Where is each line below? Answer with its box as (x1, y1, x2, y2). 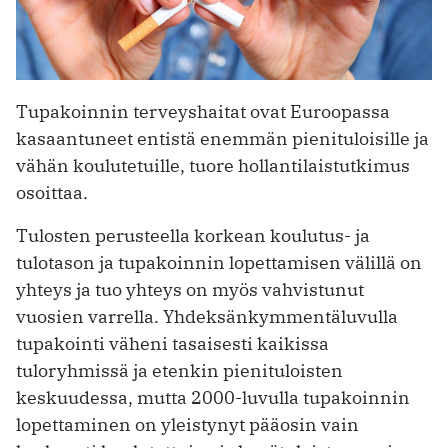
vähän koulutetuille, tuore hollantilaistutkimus (16, 154, 410, 178)
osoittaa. (16, 181, 88, 205)
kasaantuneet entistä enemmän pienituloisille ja (16, 127, 429, 151)
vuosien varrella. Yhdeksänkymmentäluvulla (16, 305, 398, 329)
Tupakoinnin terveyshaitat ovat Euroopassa (16, 100, 390, 124)
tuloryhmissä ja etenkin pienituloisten (16, 359, 343, 383)
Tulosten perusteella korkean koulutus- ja (16, 224, 370, 248)
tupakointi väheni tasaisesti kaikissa (16, 332, 329, 356)
